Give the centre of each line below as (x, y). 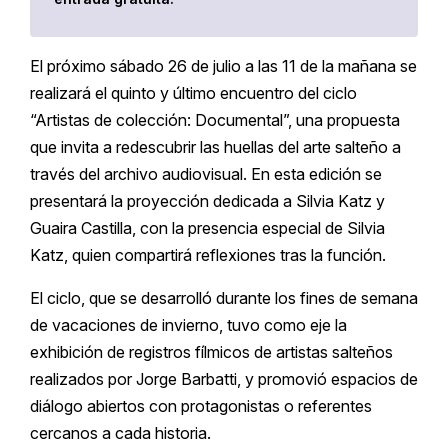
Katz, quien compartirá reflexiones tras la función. (208, 255)
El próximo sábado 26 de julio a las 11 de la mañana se (223, 66)
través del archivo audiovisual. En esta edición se (206, 174)
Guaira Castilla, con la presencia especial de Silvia (207, 228)
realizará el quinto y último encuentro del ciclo (193, 93)
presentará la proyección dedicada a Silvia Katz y (207, 201)
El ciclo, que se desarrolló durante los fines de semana (224, 298)
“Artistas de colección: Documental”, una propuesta (215, 120)
